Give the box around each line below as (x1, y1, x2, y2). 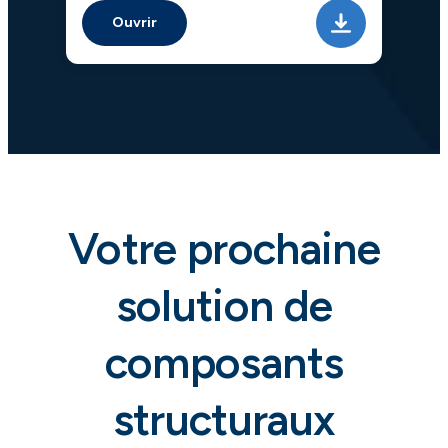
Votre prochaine (67, 222, 381, 276)
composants (104, 336, 344, 390)
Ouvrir (111, 14, 157, 32)
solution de (115, 279, 333, 333)
